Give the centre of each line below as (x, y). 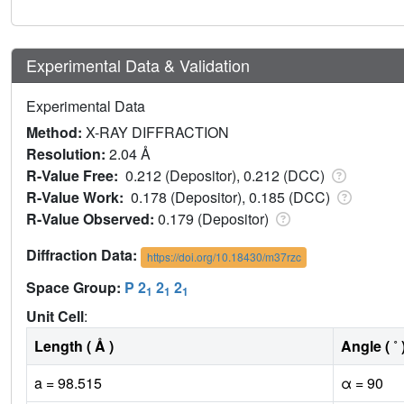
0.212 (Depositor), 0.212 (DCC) (227, 176)
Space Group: (75, 287)
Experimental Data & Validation (138, 65)
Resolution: (68, 154)
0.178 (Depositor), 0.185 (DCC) (232, 197)
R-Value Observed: (92, 219)
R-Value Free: (76, 176)
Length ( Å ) (74, 345)
